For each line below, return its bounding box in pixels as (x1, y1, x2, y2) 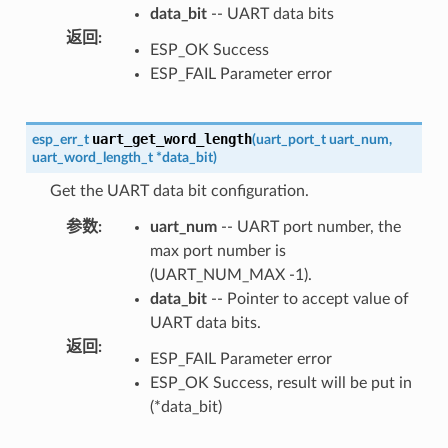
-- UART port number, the (216, 219, 401, 235)
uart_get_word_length (91, 131, 252, 147)
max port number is (149, 243, 286, 259)
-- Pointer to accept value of (206, 291, 409, 307)
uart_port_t (255, 132, 326, 147)
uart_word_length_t (31, 150, 153, 165)
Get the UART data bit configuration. (49, 183, 309, 199)
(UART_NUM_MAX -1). (149, 267, 312, 283)
